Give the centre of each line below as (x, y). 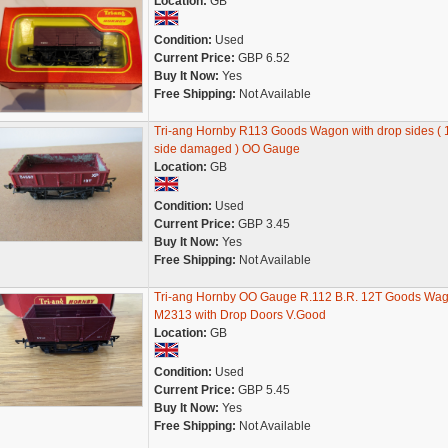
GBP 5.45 (262, 390)
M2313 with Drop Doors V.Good (239, 315)
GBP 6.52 (262, 58)
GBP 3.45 (262, 224)
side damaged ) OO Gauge (226, 149)
